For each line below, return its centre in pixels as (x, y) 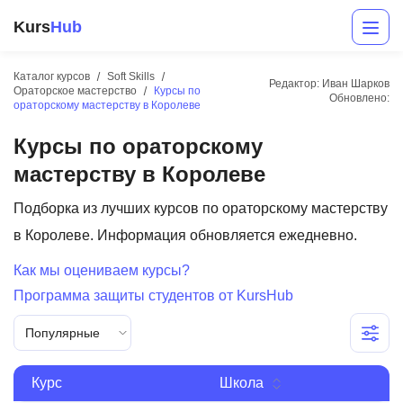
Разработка (59, 247)
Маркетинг (56, 283)
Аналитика (56, 355)
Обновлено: (359, 98)
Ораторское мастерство (75, 91)
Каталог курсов (52, 76)
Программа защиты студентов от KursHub (153, 296)
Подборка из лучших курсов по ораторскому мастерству (201, 208)
